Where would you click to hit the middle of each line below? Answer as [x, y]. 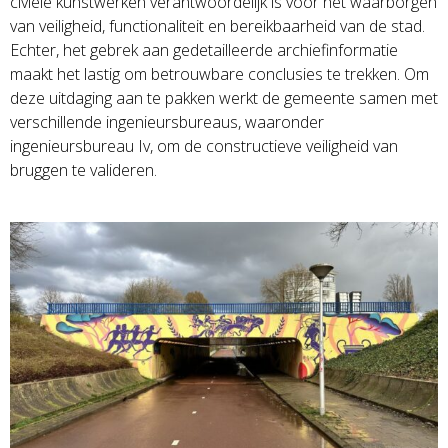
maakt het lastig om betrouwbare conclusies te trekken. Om [219, 74]
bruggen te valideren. [83, 170]
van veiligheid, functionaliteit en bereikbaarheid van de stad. [217, 26]
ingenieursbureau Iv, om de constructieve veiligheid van [203, 146]
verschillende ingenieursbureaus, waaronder [166, 122]
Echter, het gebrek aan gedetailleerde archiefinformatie [203, 50]
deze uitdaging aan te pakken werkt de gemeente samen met [223, 98]
